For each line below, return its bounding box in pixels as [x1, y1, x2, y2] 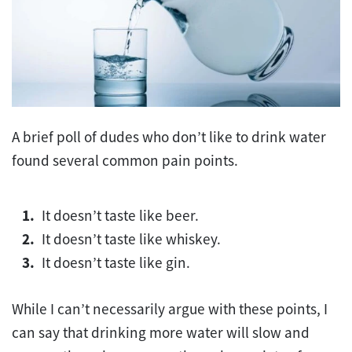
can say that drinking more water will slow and [12, 322, 310, 342]
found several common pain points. [12, 150, 238, 170]
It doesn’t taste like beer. [42, 205, 200, 225]
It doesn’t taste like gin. [42, 252, 194, 272]
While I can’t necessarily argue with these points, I [12, 299, 328, 318]
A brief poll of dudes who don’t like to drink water [12, 126, 326, 146]
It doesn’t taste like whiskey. [42, 229, 222, 248]
